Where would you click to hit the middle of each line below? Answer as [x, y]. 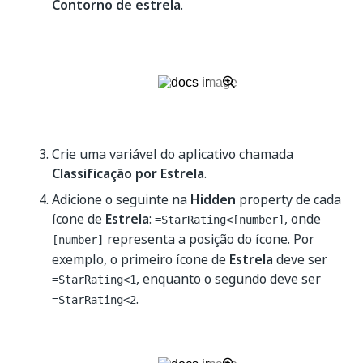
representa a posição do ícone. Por [209, 239]
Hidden [213, 199]
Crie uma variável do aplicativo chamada [173, 154]
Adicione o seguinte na [121, 199]
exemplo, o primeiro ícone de [141, 259]
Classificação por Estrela [128, 173]
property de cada [288, 199]
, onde [303, 219]
